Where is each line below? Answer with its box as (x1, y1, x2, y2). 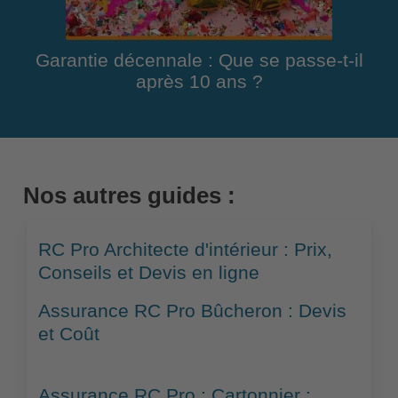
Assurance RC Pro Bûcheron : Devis (37, 300, 346, 322)
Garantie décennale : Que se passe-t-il (35, 50, 363, 72)
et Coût (37, 323, 99, 346)
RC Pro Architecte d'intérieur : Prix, (37, 239, 332, 261)
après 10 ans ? (135, 71, 263, 93)
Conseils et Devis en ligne (37, 262, 259, 284)
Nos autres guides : (22, 183, 235, 209)
